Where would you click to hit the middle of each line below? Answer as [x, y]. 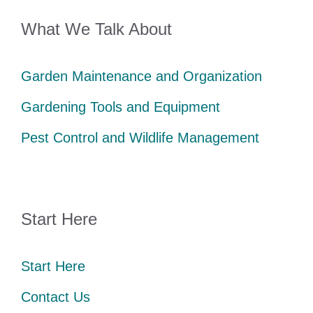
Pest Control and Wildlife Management [140, 137]
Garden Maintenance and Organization [141, 76]
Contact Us [56, 297]
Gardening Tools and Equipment [121, 107]
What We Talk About [96, 29]
